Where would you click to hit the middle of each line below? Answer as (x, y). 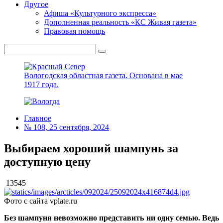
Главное (38, 118)
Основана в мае (156, 75)
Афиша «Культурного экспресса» (100, 13)
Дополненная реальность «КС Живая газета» (120, 22)
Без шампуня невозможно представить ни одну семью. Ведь (111, 218)
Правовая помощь (74, 31)
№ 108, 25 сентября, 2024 (66, 127)
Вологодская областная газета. (77, 75)
